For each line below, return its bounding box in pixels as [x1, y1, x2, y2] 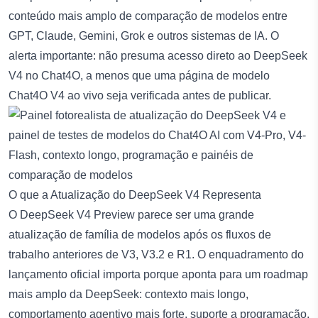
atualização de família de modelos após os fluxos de [9, 228, 271, 241]
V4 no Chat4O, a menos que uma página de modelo [9, 69, 270, 82]
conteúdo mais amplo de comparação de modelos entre [9, 9, 287, 22]
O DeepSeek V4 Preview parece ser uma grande [9, 208, 254, 221]
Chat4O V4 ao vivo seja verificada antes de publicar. [9, 89, 271, 102]
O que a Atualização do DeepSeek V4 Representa [9, 188, 261, 201]
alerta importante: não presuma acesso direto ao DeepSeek [9, 49, 307, 62]
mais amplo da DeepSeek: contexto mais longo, [9, 287, 248, 300]
